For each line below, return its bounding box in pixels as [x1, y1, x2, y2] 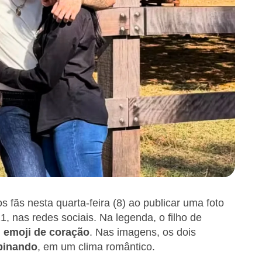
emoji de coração [4, 226, 89, 239]
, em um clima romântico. [37, 241, 155, 253]
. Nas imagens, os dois [89, 226, 196, 239]
